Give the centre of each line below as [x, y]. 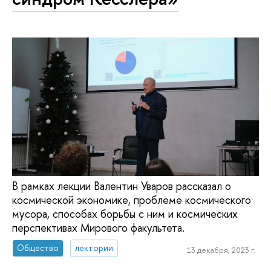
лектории [94, 248]
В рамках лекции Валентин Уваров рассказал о [122, 186]
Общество [38, 248]
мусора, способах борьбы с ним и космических [125, 214]
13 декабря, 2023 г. [221, 250]
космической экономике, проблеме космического [132, 200]
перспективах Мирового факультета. [98, 227]
